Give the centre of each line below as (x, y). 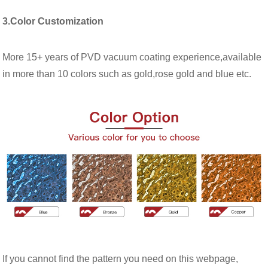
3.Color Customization (53, 21)
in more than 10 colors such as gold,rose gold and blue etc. (127, 74)
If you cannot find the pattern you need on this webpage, (121, 258)
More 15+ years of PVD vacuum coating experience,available (132, 57)
